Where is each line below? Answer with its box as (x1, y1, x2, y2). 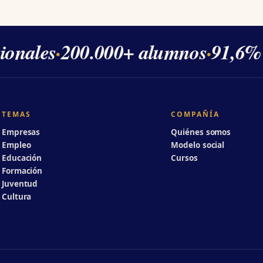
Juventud (1, 178, 38, 189)
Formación (1, 165, 43, 176)
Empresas (1, 126, 41, 137)
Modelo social (171, 139, 225, 150)
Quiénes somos (171, 126, 231, 137)
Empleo (1, 139, 31, 150)
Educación (1, 152, 42, 163)
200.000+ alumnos (52, 37, 198, 66)
